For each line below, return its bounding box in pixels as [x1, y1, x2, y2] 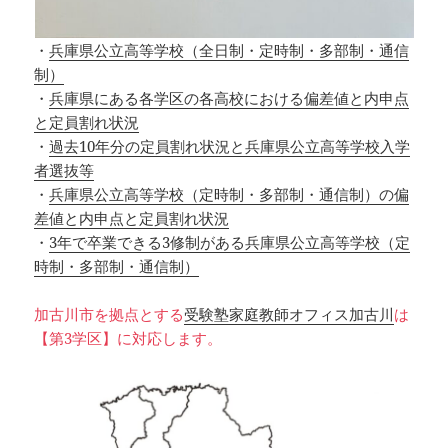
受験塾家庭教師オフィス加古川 [184, 304, 395, 325]
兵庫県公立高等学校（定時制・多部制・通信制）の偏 [49, 184, 410, 205]
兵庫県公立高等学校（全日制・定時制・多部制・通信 [49, 40, 410, 61]
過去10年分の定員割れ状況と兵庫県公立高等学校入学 [49, 136, 411, 157]
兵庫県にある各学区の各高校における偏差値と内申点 [49, 88, 410, 109]
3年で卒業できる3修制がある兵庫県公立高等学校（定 [49, 232, 411, 253]
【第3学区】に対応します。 [34, 328, 223, 349]
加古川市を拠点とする [34, 304, 185, 325]
